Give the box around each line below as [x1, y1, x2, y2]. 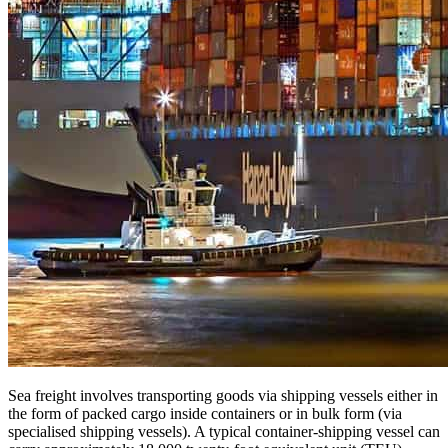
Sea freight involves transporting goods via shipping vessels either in [8, 386, 438, 404]
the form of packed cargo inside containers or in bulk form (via [8, 404, 402, 422]
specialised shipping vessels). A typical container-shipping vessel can [8, 422, 440, 440]
